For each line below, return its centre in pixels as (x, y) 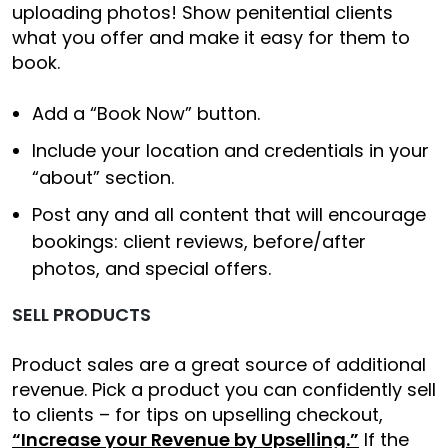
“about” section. (103, 177)
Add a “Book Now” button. (146, 113)
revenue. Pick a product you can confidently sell (224, 389)
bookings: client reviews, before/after (199, 241)
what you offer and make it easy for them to (211, 37)
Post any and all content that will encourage (229, 214)
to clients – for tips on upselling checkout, (200, 414)
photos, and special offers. (151, 268)
